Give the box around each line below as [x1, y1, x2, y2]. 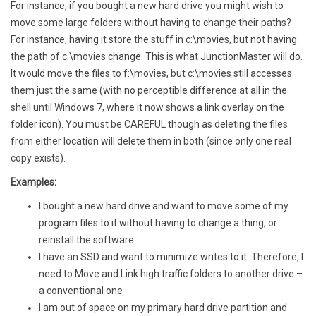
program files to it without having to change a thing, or [39, 217, 277, 229]
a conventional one [39, 284, 123, 296]
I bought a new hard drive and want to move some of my [39, 200, 288, 212]
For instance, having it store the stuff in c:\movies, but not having [11, 33, 297, 45]
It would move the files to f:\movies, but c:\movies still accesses [11, 67, 292, 79]
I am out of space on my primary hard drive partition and [39, 301, 287, 313]
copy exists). [11, 152, 66, 164]
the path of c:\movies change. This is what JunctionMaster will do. [11, 50, 303, 62]
